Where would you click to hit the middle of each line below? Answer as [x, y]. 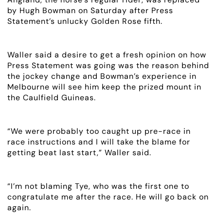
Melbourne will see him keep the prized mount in [104, 87]
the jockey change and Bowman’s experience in [102, 76]
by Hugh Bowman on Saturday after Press [90, 10]
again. [19, 207]
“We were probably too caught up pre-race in [99, 131]
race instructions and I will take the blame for [99, 142]
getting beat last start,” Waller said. [79, 152]
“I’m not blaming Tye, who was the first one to [98, 186]
